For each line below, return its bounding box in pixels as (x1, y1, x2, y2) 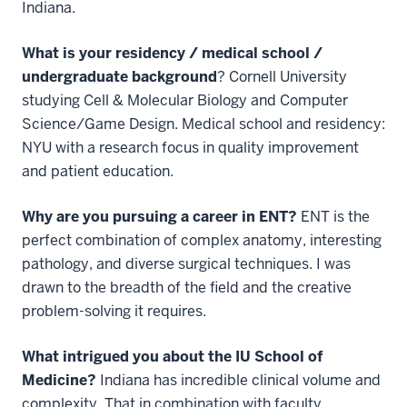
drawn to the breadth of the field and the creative (22, 277, 352, 297)
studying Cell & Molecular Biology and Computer (22, 90, 348, 110)
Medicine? (22, 370, 96, 390)
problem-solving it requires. (22, 301, 206, 321)
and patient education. (22, 161, 174, 181)
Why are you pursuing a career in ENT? (22, 206, 297, 226)
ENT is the (297, 206, 370, 226)
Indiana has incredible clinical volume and (96, 370, 381, 390)
